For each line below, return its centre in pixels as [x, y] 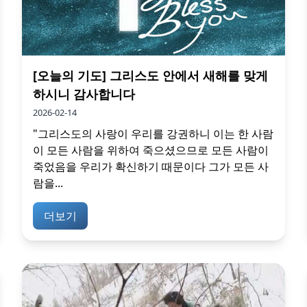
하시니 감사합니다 [84, 94]
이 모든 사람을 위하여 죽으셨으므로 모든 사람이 [151, 150]
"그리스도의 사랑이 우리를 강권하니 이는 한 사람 [153, 133]
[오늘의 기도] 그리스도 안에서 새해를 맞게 [150, 75]
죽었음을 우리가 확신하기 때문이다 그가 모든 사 [151, 166]
